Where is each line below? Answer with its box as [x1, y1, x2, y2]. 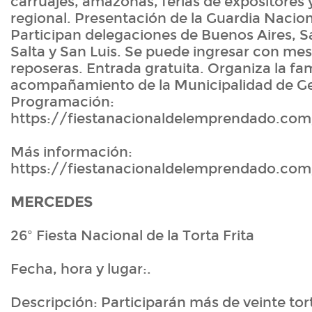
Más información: [10, 143, 132, 161]
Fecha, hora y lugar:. [10, 260, 151, 278]
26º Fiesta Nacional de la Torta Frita [10, 227, 254, 244]
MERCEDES [10, 194, 93, 211]
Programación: [10, 93, 114, 111]
